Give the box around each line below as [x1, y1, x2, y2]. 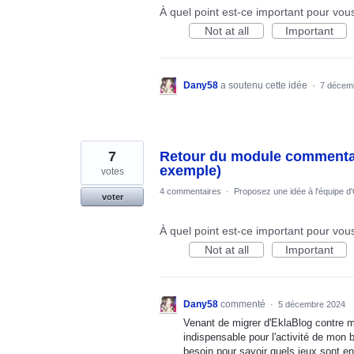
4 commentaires [160, 186, 221, 196]
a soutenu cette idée [220, 79, 310, 91]
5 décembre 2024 [278, 299, 345, 309]
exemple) [160, 162, 221, 179]
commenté [220, 298, 268, 310]
